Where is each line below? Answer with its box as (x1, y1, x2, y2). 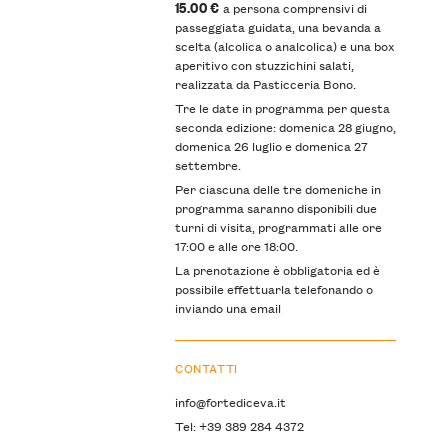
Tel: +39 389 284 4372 (174, 415, 304, 435)
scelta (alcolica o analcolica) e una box (174, 36, 395, 56)
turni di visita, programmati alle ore (174, 217, 382, 237)
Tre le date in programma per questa (174, 98, 390, 118)
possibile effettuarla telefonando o (174, 279, 373, 299)
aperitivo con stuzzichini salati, (174, 55, 354, 75)
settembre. (174, 155, 241, 175)
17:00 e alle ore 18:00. (174, 236, 298, 256)
